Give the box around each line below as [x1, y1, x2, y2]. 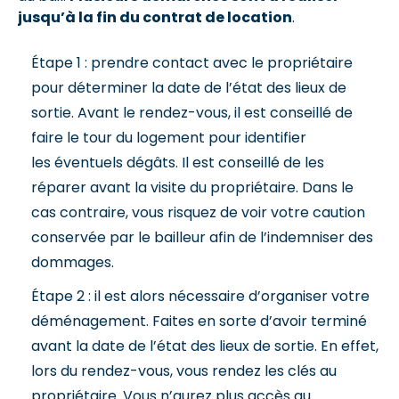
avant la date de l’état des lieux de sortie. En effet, [31, 335, 379, 356]
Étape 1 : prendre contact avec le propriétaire [31, 52, 353, 73]
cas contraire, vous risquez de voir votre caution [31, 201, 365, 223]
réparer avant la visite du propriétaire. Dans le [31, 176, 354, 198]
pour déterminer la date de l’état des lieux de [31, 77, 346, 98]
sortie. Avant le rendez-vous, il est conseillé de [31, 102, 353, 123]
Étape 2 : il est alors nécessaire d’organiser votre [31, 285, 370, 306]
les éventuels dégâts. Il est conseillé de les [31, 151, 324, 173]
